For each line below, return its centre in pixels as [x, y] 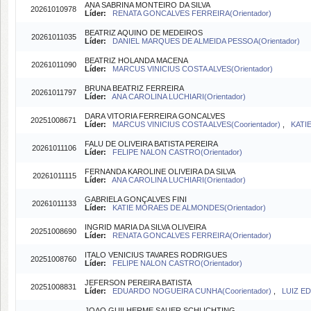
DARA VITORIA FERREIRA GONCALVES [155, 116]
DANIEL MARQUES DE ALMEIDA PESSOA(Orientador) [206, 41]
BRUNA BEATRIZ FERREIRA [134, 88]
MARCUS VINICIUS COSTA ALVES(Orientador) [193, 69]
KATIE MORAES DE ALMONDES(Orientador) [189, 208]
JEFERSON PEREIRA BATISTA [138, 283]
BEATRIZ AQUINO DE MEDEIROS [144, 33]
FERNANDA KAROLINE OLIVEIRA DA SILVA [160, 171]
